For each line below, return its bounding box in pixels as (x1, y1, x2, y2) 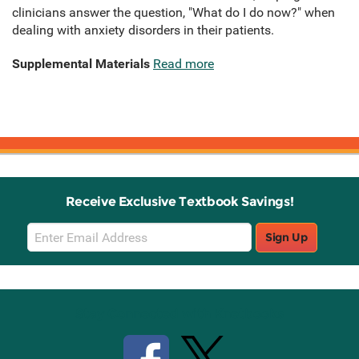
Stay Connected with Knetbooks (75, 306, 284, 322)
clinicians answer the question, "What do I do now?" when (12, 5, 335, 21)
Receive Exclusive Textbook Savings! (65, 194, 294, 210)
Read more (153, 56, 214, 72)
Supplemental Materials (12, 56, 150, 72)
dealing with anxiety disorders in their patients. (12, 22, 274, 38)
